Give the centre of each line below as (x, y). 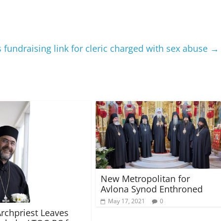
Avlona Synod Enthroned (152, 189)
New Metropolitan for (145, 178)
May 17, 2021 (127, 201)
